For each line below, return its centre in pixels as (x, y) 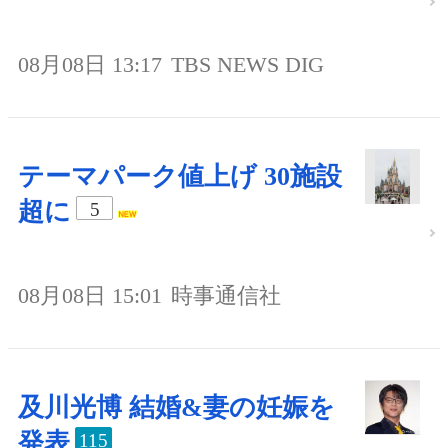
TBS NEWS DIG (247, 64)
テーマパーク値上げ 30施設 (180, 176)
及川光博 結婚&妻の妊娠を (176, 407)
